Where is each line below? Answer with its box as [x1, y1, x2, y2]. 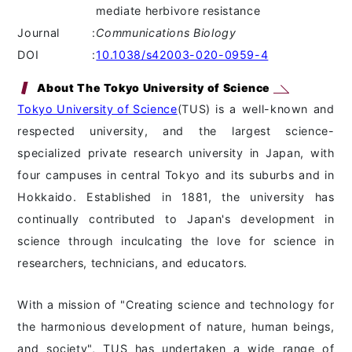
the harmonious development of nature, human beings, [17, 320, 335, 334]
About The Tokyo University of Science [37, 81, 273, 95]
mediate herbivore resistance [96, 4, 261, 18]
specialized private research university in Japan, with [17, 146, 335, 160]
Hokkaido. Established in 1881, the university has [17, 190, 335, 204]
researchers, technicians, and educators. [17, 256, 247, 270]
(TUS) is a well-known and [177, 102, 335, 116]
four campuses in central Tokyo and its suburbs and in [17, 168, 335, 182]
